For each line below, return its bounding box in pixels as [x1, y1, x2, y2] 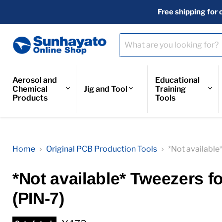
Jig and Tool [83, 84, 127, 94]
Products [12, 93, 48, 103]
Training [155, 84, 186, 94]
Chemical [12, 84, 48, 94]
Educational [155, 75, 200, 85]
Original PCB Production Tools [46, 144, 157, 154]
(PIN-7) [12, 189, 64, 208]
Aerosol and [12, 75, 57, 85]
